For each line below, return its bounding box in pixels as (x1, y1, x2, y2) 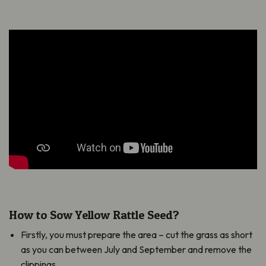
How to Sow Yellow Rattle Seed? (9, 207, 179, 222)
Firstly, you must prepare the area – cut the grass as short (21, 228, 252, 240)
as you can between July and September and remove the (21, 243, 252, 255)
